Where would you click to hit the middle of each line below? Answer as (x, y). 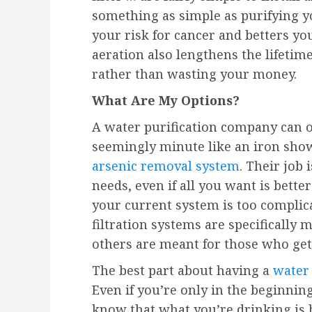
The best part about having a (182, 271)
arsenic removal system (166, 166)
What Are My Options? (166, 101)
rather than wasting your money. (194, 74)
